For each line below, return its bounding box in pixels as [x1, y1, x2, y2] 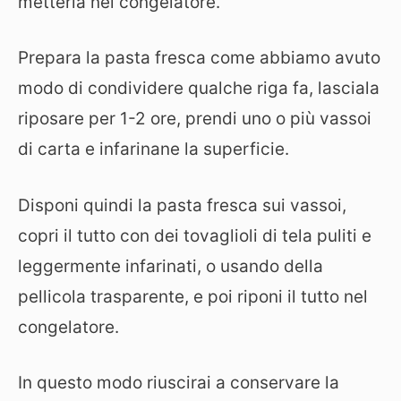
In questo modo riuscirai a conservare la [18, 372, 339, 393]
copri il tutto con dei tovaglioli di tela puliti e [18, 225, 371, 246]
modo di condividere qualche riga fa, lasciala [18, 78, 380, 98]
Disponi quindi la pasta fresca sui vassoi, [18, 194, 346, 216]
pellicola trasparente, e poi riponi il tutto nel [18, 286, 368, 307]
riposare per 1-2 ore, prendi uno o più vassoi [18, 108, 371, 129]
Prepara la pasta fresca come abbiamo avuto [18, 47, 380, 68]
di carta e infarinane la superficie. [18, 139, 289, 159]
